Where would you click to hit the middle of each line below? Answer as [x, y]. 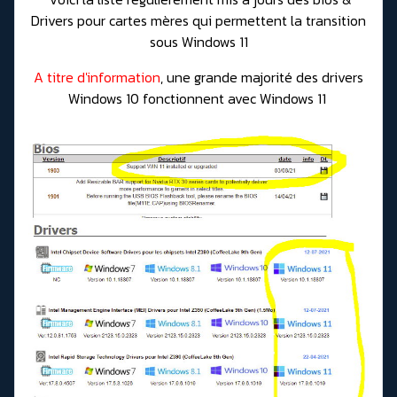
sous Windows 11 [198, 42]
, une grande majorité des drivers [262, 78]
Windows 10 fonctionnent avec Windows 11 [198, 99]
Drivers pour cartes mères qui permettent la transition [198, 21]
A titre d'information [97, 78]
